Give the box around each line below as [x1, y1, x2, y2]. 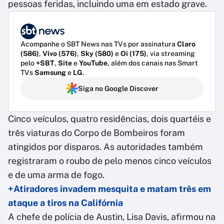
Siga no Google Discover [77, 84, 158, 93]
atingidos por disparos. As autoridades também [8, 141, 203, 152]
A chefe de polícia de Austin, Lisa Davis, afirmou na [8, 211, 215, 222]
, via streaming [146, 49, 195, 58]
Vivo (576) [42, 49, 77, 58]
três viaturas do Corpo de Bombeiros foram [8, 127, 185, 138]
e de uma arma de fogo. [8, 169, 104, 180]
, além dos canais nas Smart [107, 59, 198, 67]
